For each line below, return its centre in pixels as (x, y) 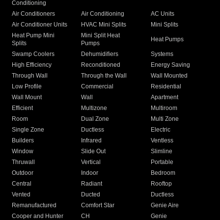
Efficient (22, 108)
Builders (23, 141)
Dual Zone (95, 119)
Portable (162, 162)
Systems (162, 54)
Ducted (91, 195)
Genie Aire (165, 206)
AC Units (162, 14)
